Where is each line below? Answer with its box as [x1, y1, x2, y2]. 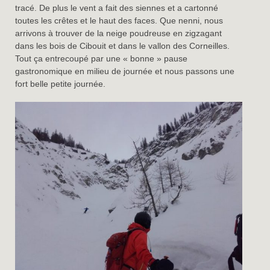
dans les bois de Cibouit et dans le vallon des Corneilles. [15, 41, 230, 51]
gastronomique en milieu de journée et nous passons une [15, 66, 235, 77]
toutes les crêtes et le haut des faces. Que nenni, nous [15, 16, 224, 26]
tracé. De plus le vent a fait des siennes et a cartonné [15, 3, 219, 13]
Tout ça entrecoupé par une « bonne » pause [15, 54, 188, 64]
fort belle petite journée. [15, 79, 106, 89]
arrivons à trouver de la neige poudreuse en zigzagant [15, 28, 222, 39]
